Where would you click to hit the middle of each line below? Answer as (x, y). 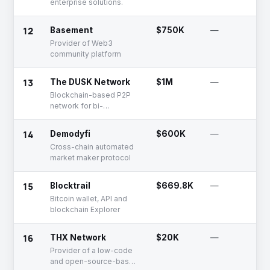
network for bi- (77, 106)
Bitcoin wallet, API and (89, 199)
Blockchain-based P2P (90, 95)
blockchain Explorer (85, 209)
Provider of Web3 (81, 43)
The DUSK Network (90, 82)
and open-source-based (94, 261)
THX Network (78, 237)
